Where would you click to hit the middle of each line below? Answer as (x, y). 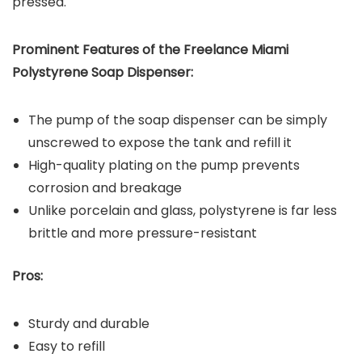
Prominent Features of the (98, 49)
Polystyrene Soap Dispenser (101, 72)
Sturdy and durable (89, 323)
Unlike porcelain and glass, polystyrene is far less (183, 210)
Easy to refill (67, 346)
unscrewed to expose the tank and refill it (160, 142)
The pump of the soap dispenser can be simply (178, 120)
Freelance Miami (236, 49)
